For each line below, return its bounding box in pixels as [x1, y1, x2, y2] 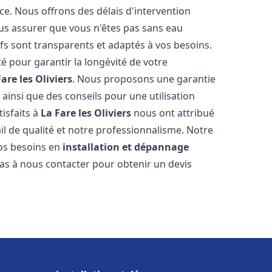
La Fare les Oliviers [41, 106, 132, 120]
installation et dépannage [63, 140, 189, 154]
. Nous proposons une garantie [72, 72, 216, 86]
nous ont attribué [131, 106, 215, 120]
